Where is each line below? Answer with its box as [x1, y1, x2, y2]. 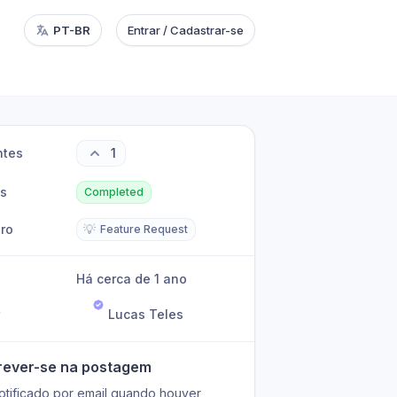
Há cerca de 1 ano [85, 271, 188, 286]
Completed [84, 185, 144, 198]
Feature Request [100, 222, 189, 236]
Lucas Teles [108, 307, 184, 322]
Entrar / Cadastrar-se [128, 23, 244, 37]
